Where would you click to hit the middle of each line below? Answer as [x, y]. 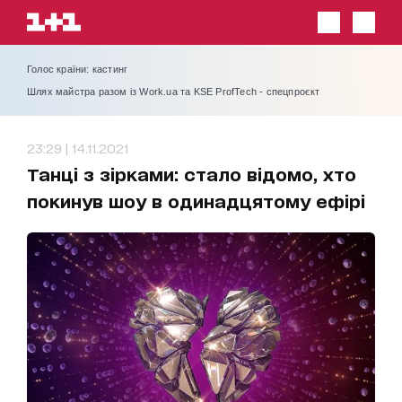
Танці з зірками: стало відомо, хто [192, 174]
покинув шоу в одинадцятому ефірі [196, 201]
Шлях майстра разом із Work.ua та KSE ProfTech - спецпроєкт [174, 92]
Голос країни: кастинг [78, 69]
